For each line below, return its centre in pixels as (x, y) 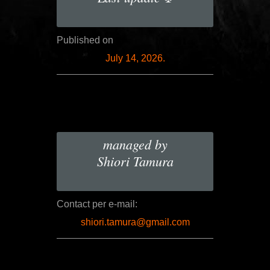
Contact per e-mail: (97, 204)
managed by (135, 144)
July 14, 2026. (135, 58)
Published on (85, 40)
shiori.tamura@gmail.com (135, 222)
